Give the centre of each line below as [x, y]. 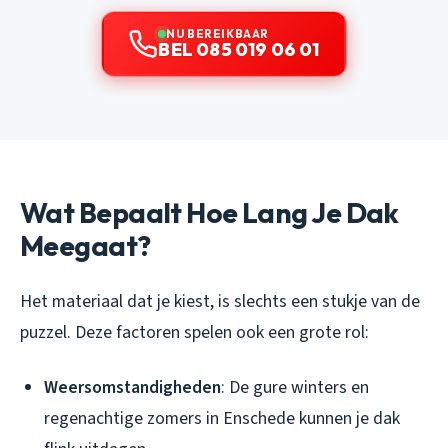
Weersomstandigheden [132, 388]
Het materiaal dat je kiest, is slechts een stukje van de [220, 302]
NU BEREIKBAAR [217, 34]
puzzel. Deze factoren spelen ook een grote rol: [194, 333]
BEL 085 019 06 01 [239, 50]
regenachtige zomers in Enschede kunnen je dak [222, 419]
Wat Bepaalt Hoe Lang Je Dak [209, 213]
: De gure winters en [295, 388]
